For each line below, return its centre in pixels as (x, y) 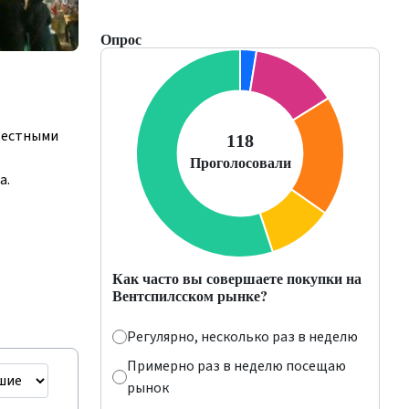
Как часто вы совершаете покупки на (237, 278)
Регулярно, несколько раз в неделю (242, 337)
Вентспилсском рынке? (190, 295)
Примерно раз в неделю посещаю (236, 366)
